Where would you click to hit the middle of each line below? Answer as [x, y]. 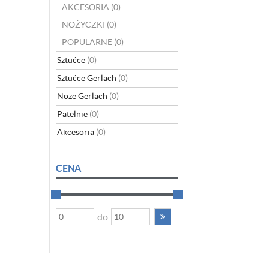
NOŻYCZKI [83, 25]
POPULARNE [87, 42]
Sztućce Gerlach [88, 78]
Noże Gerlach [83, 96]
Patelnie [73, 114]
